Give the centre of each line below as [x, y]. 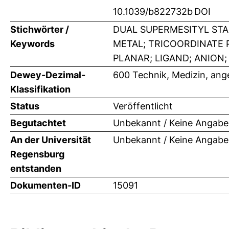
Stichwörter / [40, 29]
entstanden [36, 168]
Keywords [32, 43]
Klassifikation [40, 89]
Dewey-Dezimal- [48, 75]
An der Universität [51, 140]
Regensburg [37, 154]
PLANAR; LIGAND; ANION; [170, 58]
